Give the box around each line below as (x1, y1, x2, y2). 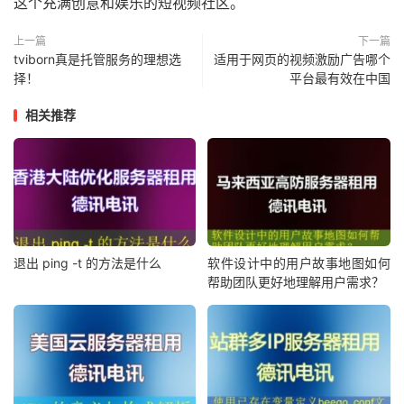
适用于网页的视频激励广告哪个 (214, 51, 390, 68)
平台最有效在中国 (289, 70, 390, 87)
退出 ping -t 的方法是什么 (14, 254, 161, 271)
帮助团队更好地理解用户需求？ (207, 273, 385, 289)
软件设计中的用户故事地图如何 (207, 254, 390, 271)
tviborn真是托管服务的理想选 (14, 51, 181, 68)
